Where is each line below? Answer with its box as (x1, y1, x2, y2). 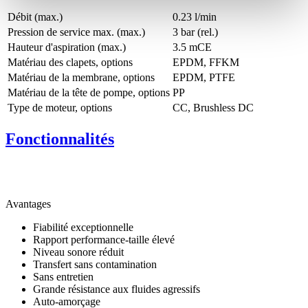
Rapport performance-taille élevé (33, 233, 175, 245)
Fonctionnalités (5, 130, 114, 148)
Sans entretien (33, 270, 93, 283)
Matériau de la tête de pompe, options (8, 87, 170, 99)
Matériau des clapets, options (8, 56, 133, 69)
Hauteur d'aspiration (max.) (8, 41, 126, 54)
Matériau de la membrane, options (8, 71, 155, 84)
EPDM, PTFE (173, 71, 235, 84)
